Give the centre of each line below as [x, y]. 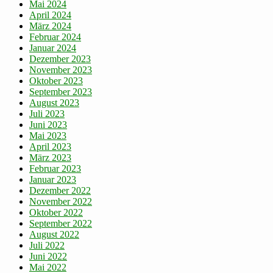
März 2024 [50, 26]
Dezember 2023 [60, 59]
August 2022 [54, 235]
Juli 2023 [47, 114]
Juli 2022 [47, 246]
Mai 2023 [48, 136]
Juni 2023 [48, 125]
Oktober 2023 [56, 81]
